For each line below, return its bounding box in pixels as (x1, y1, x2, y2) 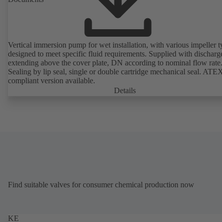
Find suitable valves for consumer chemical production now (8, 180, 194, 189)
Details (114, 86, 136, 95)
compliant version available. (8, 76, 95, 85)
